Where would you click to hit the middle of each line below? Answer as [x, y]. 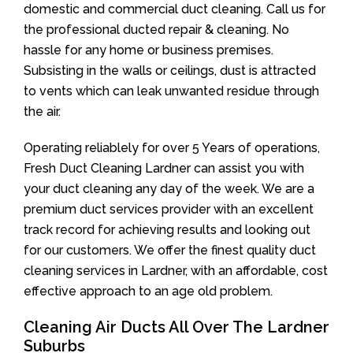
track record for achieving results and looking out [167, 230]
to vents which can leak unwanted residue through [171, 91]
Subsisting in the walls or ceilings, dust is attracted [170, 71]
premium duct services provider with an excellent [169, 209]
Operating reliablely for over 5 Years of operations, [172, 148]
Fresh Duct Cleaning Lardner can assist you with [164, 168]
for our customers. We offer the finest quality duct [170, 250]
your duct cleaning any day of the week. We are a [169, 189]
